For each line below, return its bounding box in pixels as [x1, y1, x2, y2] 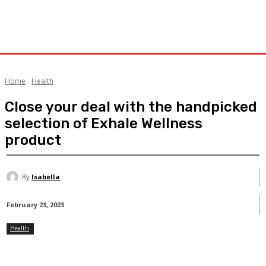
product [5, 132, 61, 148]
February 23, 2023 [7, 200, 64, 210]
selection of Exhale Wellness [5, 115, 202, 132]
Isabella [31, 172, 60, 181]
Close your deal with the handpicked [5, 99, 257, 115]
